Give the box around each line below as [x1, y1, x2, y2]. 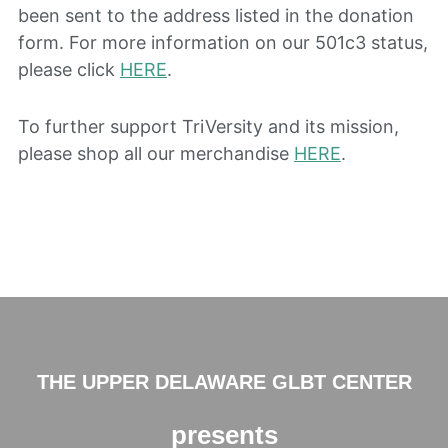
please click [17, 59, 120, 81]
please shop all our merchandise [17, 143, 294, 165]
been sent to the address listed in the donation [17, 5, 414, 27]
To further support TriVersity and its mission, [17, 116, 399, 138]
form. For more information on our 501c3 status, [17, 32, 428, 54]
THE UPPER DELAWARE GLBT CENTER [36, 371, 412, 394]
